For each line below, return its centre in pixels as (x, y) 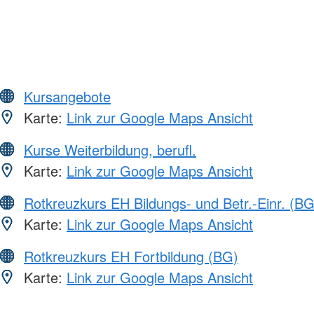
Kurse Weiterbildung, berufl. (110, 150)
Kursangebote (67, 97)
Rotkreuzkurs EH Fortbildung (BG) (131, 257)
